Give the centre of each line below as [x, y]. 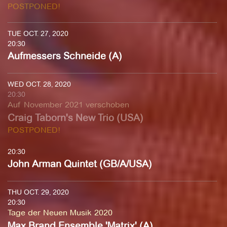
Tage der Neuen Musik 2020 [60, 213]
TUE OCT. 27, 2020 [38, 33]
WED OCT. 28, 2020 [39, 84]
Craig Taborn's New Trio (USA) [75, 118]
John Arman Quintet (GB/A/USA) [80, 164]
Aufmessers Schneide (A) [65, 56]
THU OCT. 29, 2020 [38, 192]
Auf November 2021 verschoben [68, 105]
